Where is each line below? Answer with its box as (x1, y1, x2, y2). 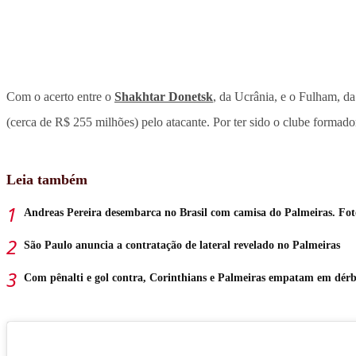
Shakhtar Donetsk (114, 90, 213, 104)
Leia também (6, 172, 87, 188)
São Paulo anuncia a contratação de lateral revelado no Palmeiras (24, 239, 340, 252)
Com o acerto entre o (6, 90, 114, 104)
